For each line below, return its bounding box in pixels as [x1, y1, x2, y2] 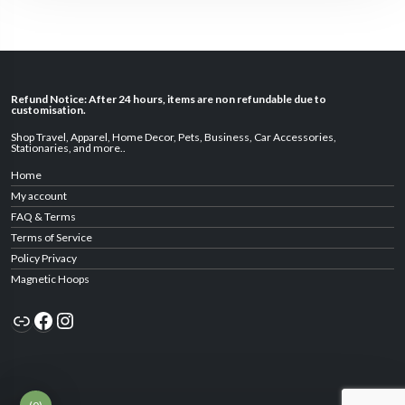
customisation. [11, 102, 88, 117]
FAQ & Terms [11, 209, 76, 223]
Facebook [32, 306, 43, 333]
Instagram [53, 306, 71, 333]
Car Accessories [254, 129, 334, 144]
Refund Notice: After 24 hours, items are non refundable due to [11, 91, 326, 106]
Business [204, 129, 250, 144]
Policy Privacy [11, 250, 77, 265]
